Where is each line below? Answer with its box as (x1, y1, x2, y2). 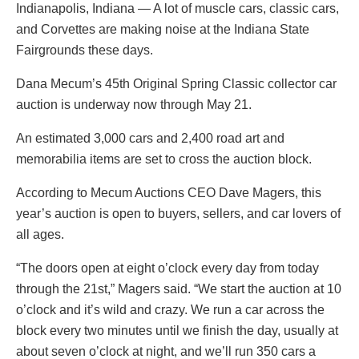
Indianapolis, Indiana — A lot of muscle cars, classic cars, (16, 2, 339, 16)
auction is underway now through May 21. (16, 98, 252, 112)
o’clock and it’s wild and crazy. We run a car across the (16, 303, 325, 317)
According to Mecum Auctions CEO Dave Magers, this (16, 186, 321, 200)
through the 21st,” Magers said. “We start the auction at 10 (16, 282, 341, 296)
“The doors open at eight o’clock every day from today (16, 261, 319, 276)
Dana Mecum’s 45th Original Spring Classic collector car (16, 77, 337, 91)
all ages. (16, 228, 64, 242)
